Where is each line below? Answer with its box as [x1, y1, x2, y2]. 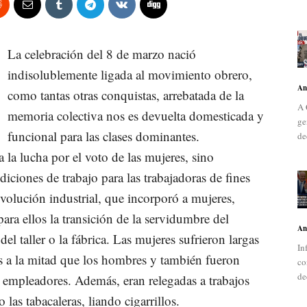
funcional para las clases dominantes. [8, 127, 199, 145]
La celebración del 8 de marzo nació [8, 45, 196, 63]
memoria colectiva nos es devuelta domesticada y [8, 107, 264, 125]
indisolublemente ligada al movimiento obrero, [8, 66, 252, 84]
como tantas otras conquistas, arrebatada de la [8, 86, 244, 104]
